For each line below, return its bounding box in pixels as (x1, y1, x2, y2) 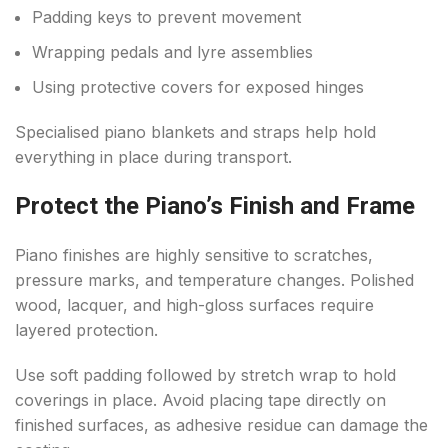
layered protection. (15, 320, 158, 341)
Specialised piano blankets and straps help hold (15, 122, 376, 143)
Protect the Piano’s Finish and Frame (15, 192, 415, 221)
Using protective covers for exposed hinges (32, 77, 364, 98)
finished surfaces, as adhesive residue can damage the (15, 415, 428, 436)
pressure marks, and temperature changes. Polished (15, 270, 414, 291)
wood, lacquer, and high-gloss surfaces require (15, 295, 374, 316)
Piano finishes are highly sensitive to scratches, (15, 245, 373, 266)
